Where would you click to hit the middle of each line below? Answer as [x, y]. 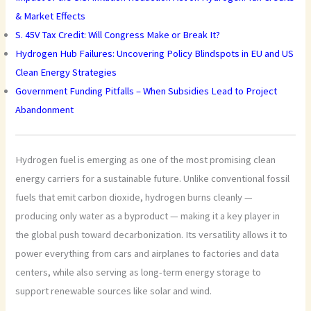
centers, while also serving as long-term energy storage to [138, 272]
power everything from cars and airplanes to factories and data [148, 254]
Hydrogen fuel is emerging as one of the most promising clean [146, 160]
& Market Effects [51, 16]
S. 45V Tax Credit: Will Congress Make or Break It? [118, 35]
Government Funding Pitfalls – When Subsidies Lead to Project [146, 91]
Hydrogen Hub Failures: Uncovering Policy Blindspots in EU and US [155, 54]
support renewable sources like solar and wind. [114, 291]
